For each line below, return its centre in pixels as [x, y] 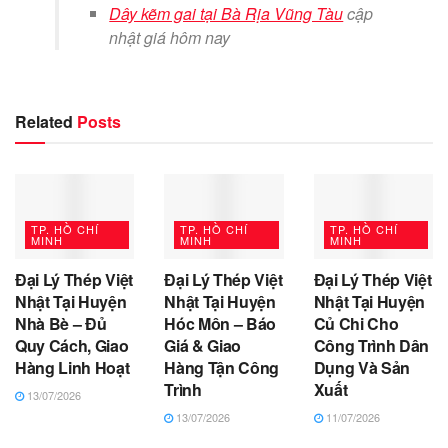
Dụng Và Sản [362, 367]
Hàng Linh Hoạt [72, 367]
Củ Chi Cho [356, 323]
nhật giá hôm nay [170, 37]
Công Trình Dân [371, 345]
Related [44, 121]
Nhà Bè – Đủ [61, 323]
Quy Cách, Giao [72, 345]
